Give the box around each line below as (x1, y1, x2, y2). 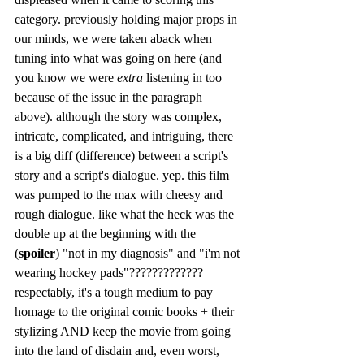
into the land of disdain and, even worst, (15, 343, 223, 357)
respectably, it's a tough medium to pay (15, 284, 216, 299)
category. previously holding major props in (15, 11, 240, 26)
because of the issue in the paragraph (15, 89, 206, 104)
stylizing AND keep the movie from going (15, 323, 234, 338)
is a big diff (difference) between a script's (15, 148, 232, 162)
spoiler (19, 245, 55, 260)
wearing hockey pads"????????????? (15, 265, 206, 279)
